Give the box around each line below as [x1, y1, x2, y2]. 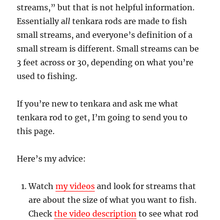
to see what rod [137, 209, 199, 219]
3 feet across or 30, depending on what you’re [17, 57, 194, 68]
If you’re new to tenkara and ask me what [17, 99, 179, 109]
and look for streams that [95, 181, 196, 192]
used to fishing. [17, 71, 78, 82]
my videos [55, 181, 95, 192]
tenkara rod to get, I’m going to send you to [17, 112, 188, 123]
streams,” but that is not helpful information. [17, 2, 195, 13]
